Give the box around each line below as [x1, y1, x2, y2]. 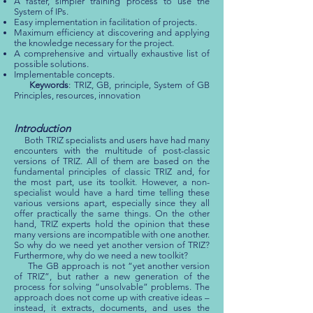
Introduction [14, 122, 71, 135]
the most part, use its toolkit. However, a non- [14, 177, 210, 187]
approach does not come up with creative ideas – [14, 292, 210, 303]
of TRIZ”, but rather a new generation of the [14, 271, 210, 282]
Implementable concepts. [14, 69, 115, 80]
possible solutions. [14, 59, 89, 69]
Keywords [29, 80, 69, 90]
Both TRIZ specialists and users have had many [14, 135, 210, 145]
